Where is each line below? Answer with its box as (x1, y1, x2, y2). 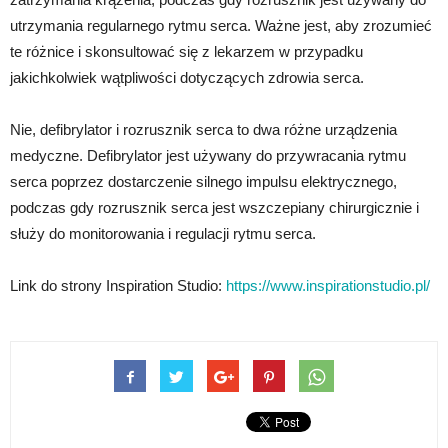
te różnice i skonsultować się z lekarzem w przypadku (10, 43, 363, 61)
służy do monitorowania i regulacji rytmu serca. (10, 225, 316, 243)
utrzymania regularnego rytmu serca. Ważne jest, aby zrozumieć (10, 17, 432, 35)
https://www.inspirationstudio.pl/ (226, 277, 430, 295)
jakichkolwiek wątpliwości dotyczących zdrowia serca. (10, 69, 364, 87)
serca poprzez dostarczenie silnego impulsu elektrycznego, (10, 173, 397, 191)
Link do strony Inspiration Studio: (10, 277, 226, 295)
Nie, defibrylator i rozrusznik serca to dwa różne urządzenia (10, 121, 397, 139)
